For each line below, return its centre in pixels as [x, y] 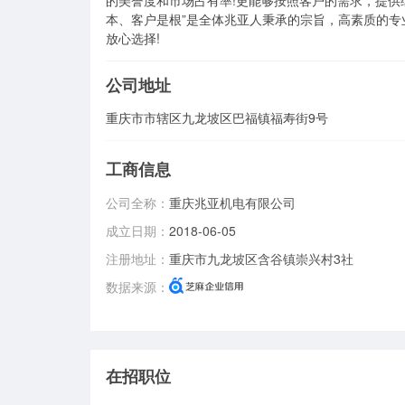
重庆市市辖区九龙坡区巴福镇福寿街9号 [217, 118]
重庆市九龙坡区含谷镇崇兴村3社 [262, 259]
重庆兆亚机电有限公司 [233, 203]
